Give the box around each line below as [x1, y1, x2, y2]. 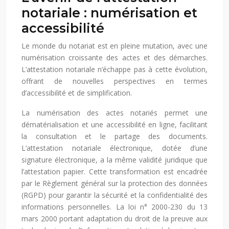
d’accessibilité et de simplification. [21, 88, 132, 98]
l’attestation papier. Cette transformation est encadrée [21, 167, 208, 177]
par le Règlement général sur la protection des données [21, 178, 208, 189]
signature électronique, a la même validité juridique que [21, 155, 208, 165]
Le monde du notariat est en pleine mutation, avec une [21, 41, 208, 51]
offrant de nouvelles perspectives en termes [21, 76, 208, 86]
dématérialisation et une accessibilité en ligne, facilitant [21, 120, 208, 130]
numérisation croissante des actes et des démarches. [21, 53, 208, 63]
